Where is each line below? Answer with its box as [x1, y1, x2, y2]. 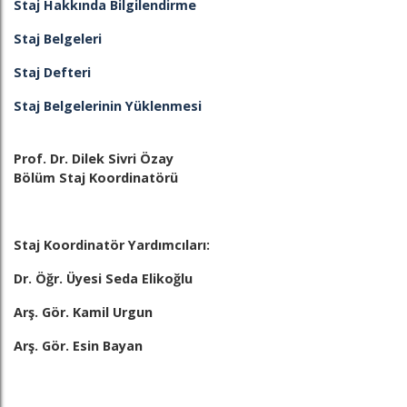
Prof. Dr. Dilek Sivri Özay [14, 150, 174, 167]
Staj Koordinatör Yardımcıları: [14, 236, 210, 253]
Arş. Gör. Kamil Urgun [14, 303, 153, 321]
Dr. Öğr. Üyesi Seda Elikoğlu [14, 270, 193, 287]
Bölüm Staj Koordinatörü [14, 169, 178, 186]
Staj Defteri [14, 64, 91, 81]
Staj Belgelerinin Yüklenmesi [14, 97, 202, 114]
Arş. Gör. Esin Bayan [14, 337, 143, 354]
